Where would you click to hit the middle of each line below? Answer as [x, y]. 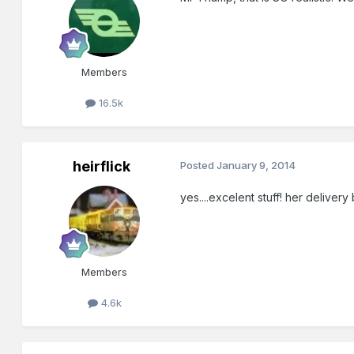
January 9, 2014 [256, 165]
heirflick [101, 166]
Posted [199, 165]
